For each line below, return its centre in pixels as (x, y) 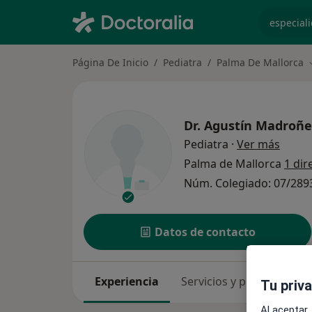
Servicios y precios (229, 282)
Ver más (258, 145)
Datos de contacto (205, 232)
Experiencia (127, 282)
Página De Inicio (110, 62)
